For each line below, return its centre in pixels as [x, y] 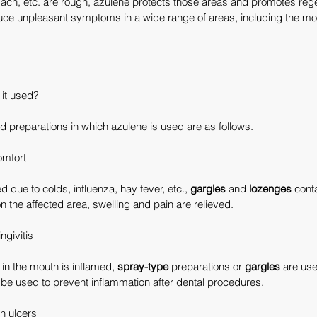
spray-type [143, 267]
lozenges [270, 189]
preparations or [207, 267]
